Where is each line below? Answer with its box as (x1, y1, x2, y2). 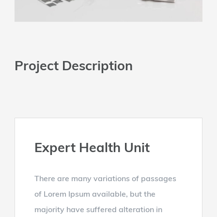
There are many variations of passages (34, 173, 176, 184)
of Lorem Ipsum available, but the (34, 189, 155, 199)
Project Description (15, 57, 133, 74)
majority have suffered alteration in (34, 204, 162, 215)
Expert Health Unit (34, 139, 150, 156)
